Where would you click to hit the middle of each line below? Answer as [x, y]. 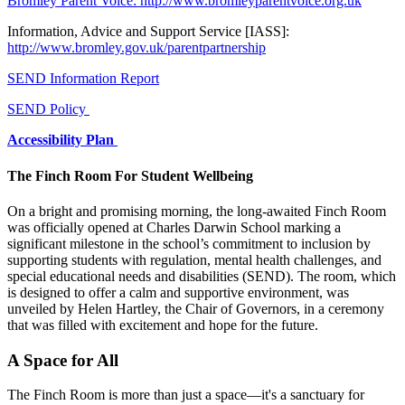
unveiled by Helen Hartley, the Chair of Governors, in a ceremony [196, 309]
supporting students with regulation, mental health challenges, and [194, 260]
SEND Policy [48, 109]
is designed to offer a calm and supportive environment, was [178, 292]
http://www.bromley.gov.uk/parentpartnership [137, 48]
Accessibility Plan [62, 140]
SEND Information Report [83, 79]
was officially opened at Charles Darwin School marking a [174, 227]
